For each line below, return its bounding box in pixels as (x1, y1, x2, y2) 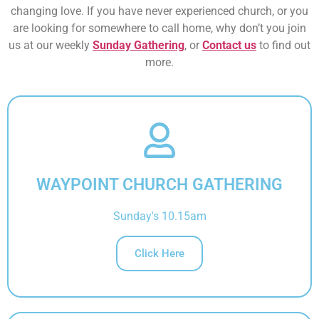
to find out (256, 38, 310, 52)
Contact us (202, 38, 256, 52)
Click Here (135, 246, 184, 260)
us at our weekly (9, 38, 93, 52)
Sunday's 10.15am (113, 209, 206, 223)
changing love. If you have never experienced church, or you (11, 4, 308, 18)
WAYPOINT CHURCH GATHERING (36, 174, 283, 194)
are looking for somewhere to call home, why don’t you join (13, 21, 306, 35)
